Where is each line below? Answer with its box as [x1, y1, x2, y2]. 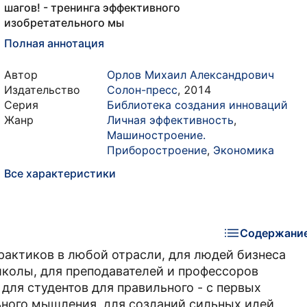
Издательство [4, 83, 80, 97]
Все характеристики [4, 167, 116, 180]
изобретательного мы [4, 16, 124, 29]
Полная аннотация [4, 36, 104, 50]
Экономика [213, 143, 274, 157]
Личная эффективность [107, 113, 234, 127]
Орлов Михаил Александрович [107, 68, 274, 82]
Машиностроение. [107, 128, 206, 142]
